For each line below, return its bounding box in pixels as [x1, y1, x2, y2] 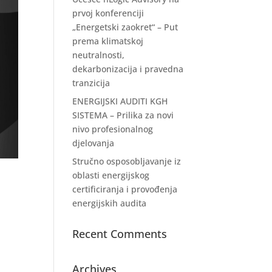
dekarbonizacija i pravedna [72, 63, 184, 75]
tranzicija [72, 77, 110, 89]
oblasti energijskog [72, 169, 150, 181]
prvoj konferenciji [72, 7, 144, 19]
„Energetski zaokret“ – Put [72, 21, 178, 33]
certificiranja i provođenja [72, 183, 178, 195]
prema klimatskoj [72, 35, 144, 47]
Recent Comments [72, 226, 168, 241]
